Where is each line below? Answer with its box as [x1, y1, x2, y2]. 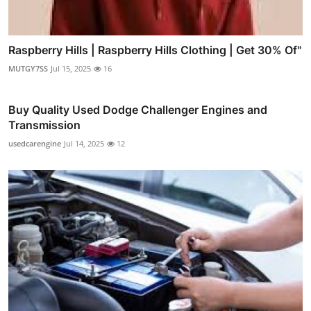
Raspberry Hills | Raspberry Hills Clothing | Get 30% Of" [8, 42, 301, 57]
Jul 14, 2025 [64, 137, 104, 149]
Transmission [8, 117, 81, 132]
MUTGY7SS [8, 62, 48, 74]
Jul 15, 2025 [51, 62, 91, 74]
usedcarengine [8, 137, 61, 149]
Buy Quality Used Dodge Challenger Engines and [8, 102, 267, 117]
